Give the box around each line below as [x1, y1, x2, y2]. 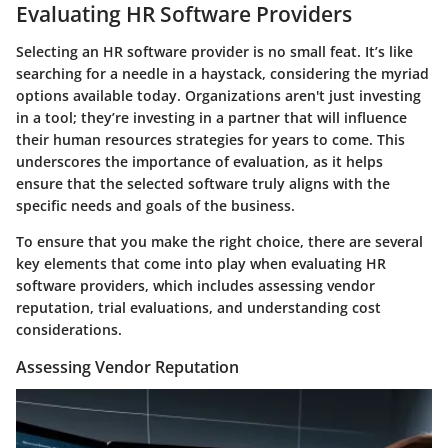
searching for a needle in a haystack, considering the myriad [16, 64, 429, 84]
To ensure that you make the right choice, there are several [16, 232, 423, 252]
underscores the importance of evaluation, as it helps [16, 152, 383, 172]
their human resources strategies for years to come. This [16, 130, 405, 150]
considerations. [16, 320, 122, 340]
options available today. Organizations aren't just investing [16, 86, 421, 106]
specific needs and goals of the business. [16, 196, 295, 216]
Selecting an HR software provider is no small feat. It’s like [16, 42, 413, 62]
